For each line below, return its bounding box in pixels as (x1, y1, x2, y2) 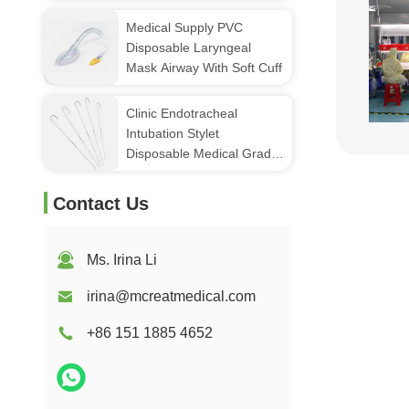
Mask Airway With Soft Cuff (126, 60, 282, 75)
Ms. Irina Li (87, 252, 157, 267)
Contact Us (53, 194, 149, 214)
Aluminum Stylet (126, 166, 219, 181)
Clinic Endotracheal (126, 106, 237, 121)
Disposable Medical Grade (126, 146, 278, 161)
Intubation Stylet (126, 126, 219, 141)
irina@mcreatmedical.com (87, 288, 256, 304)
